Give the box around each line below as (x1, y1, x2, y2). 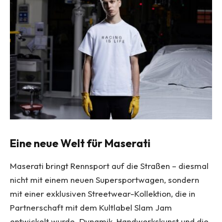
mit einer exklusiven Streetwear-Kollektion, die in (10, 188, 195, 199)
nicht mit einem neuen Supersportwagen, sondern (10, 174, 199, 185)
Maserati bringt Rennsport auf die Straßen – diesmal (10, 161, 209, 171)
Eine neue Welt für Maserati (10, 136, 151, 150)
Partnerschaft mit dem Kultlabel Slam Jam (10, 202, 172, 213)
